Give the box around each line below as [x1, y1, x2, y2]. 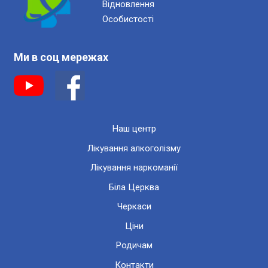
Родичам [115, 240, 153, 251]
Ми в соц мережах [13, 51, 108, 64]
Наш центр [112, 123, 156, 135]
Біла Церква [109, 181, 159, 193]
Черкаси [117, 201, 151, 212]
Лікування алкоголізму [87, 142, 181, 154]
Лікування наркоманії [90, 162, 178, 173]
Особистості [102, 14, 154, 25]
